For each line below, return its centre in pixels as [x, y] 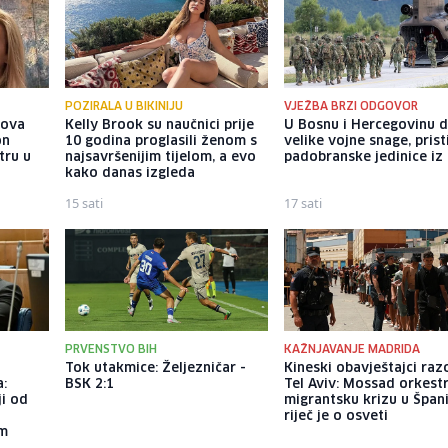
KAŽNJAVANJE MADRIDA [352, 349]
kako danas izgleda [129, 174]
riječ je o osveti [336, 416]
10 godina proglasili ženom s [160, 142]
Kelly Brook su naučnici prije [159, 126]
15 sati [83, 203]
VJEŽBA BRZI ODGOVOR [351, 107]
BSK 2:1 [89, 384]
